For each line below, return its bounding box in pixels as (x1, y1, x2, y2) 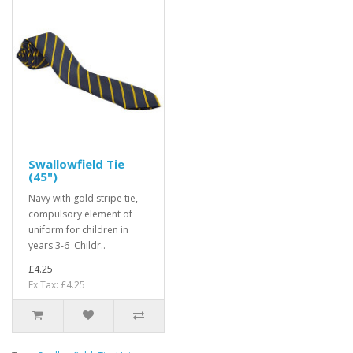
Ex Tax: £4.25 (28, 278, 85, 292)
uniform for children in (28, 223, 128, 237)
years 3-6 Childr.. (28, 239, 106, 253)
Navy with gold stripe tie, (28, 191, 138, 206)
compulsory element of (28, 207, 132, 221)
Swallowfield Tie (28, 156, 124, 173)
